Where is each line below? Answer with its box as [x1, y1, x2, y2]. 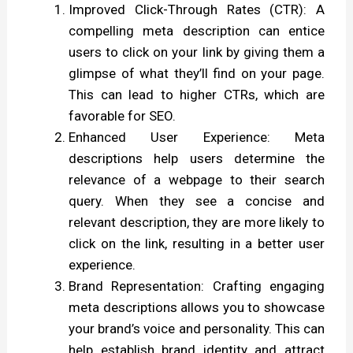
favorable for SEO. [69, 107, 176, 124]
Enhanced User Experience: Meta [69, 128, 325, 145]
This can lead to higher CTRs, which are [69, 86, 325, 102]
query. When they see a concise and [69, 192, 325, 209]
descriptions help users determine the [69, 150, 325, 166]
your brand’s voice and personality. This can [69, 320, 325, 336]
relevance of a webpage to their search [69, 171, 325, 188]
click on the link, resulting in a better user [69, 235, 325, 251]
